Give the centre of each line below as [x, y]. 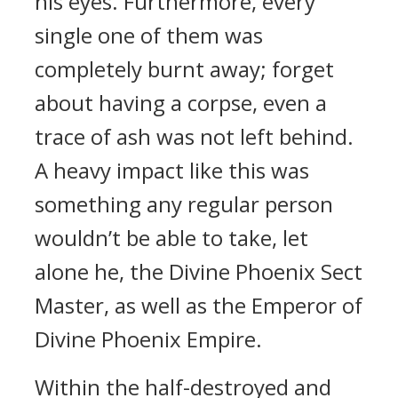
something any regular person [184, 204]
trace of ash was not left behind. [194, 136]
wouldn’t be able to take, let [171, 238]
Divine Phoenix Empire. [148, 339]
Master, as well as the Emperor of [199, 305]
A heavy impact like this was [172, 170]
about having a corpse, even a [181, 103]
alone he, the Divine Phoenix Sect [199, 271]
